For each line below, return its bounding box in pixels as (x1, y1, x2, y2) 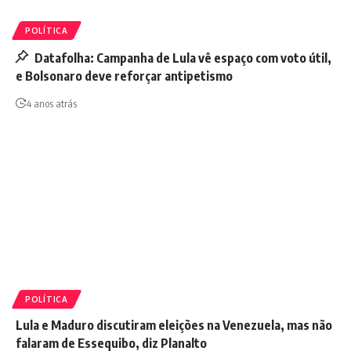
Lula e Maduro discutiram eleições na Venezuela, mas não (16, 317, 332, 334)
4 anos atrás (26, 97, 77, 110)
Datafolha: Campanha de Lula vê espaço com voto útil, (31, 50, 331, 67)
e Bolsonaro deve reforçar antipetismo (16, 68, 233, 85)
